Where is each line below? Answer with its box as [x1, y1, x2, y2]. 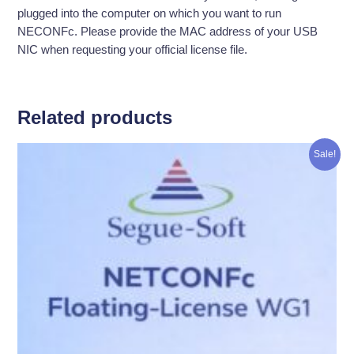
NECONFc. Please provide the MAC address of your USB [17, 24, 318, 38]
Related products [17, 107, 173, 129]
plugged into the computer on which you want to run [17, 6, 282, 20]
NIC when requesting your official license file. [17, 43, 248, 56]
